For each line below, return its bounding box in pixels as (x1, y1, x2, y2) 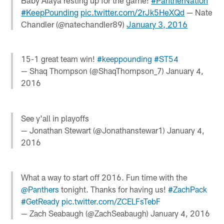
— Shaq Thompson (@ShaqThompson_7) (21, 66, 166, 76)
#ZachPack (168, 184, 207, 194)
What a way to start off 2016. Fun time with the (21, 172, 187, 182)
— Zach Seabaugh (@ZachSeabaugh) (21, 208, 151, 218)
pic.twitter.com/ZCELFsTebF (61, 196, 161, 206)
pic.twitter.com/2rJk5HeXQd (80, 7, 185, 17)
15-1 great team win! (21, 54, 97, 64)
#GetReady (21, 196, 60, 206)
